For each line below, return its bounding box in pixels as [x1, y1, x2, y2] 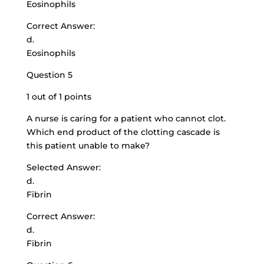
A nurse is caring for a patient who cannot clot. [26, 113, 226, 124]
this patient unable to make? [26, 140, 150, 151]
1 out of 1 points [26, 91, 91, 102]
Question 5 [26, 70, 72, 80]
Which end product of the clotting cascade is [26, 127, 220, 137]
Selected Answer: [26, 162, 101, 173]
